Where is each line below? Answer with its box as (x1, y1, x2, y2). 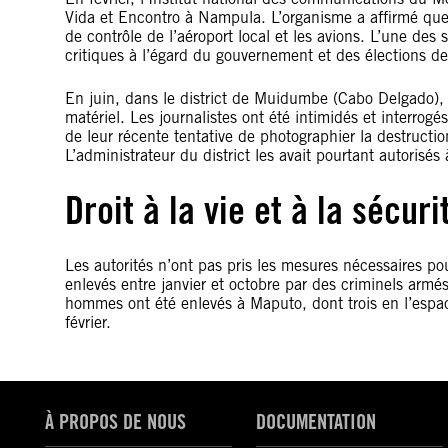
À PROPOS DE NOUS (44, 409, 186, 434)
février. (65, 313, 111, 332)
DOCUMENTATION (255, 409, 376, 434)
